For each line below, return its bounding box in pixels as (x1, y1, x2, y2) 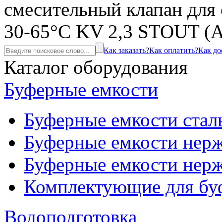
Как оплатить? (149, 46, 198, 55)
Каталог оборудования (4, 56, 188, 78)
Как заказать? (104, 46, 149, 55)
